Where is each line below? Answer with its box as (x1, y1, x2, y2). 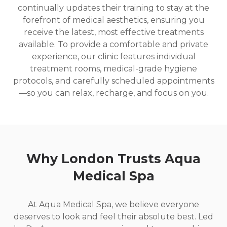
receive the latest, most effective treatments (23, 27, 204, 37)
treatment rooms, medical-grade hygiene (30, 64, 197, 74)
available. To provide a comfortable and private (19, 40, 208, 50)
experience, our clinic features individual (31, 52, 196, 62)
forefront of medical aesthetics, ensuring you (22, 15, 205, 25)
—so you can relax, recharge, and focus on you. (18, 88, 209, 98)
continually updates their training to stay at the (18, 3, 209, 13)
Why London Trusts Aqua (26, 151, 201, 167)
